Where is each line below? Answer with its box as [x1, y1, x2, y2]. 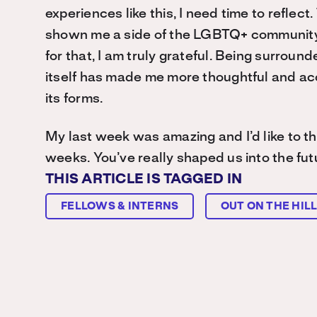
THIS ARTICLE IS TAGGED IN [45, 173, 243, 186]
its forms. [45, 93, 103, 105]
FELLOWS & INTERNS [61, 202, 179, 212]
